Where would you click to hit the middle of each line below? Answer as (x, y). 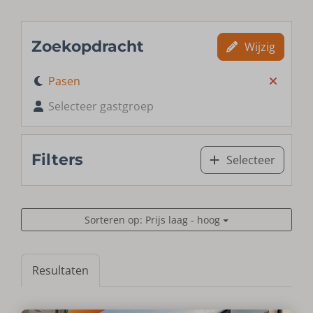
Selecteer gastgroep (101, 107)
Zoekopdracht (88, 47)
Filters (58, 160)
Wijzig (260, 47)
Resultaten (61, 271)
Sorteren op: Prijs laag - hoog (154, 220)
